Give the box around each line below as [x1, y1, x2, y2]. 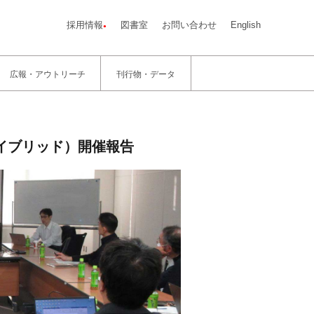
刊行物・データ [116, 67, 176, 80]
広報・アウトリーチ [9, 67, 86, 80]
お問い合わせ [162, 20, 217, 31]
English [231, 20, 261, 31]
